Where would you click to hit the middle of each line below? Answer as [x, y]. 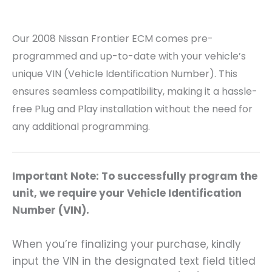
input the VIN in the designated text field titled [134, 261]
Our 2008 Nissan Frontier [71, 38]
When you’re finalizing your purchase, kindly [127, 244]
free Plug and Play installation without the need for [132, 109]
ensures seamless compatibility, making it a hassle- [135, 91]
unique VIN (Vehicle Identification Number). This [125, 73]
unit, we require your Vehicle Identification [127, 193]
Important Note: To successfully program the [135, 176]
